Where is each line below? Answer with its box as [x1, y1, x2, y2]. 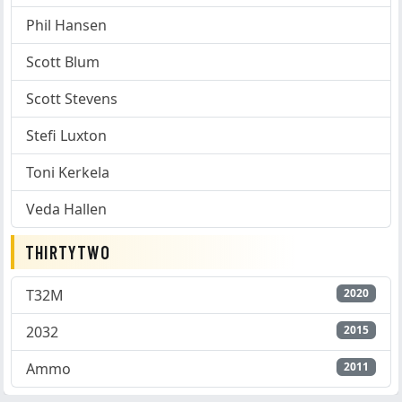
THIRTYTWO [25, 240, 110, 263]
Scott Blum [26, 51, 100, 72]
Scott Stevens [26, 88, 118, 109]
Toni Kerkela [26, 162, 109, 182]
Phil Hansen [26, 14, 107, 35]
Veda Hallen [26, 198, 107, 219]
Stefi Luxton [26, 125, 107, 145]
